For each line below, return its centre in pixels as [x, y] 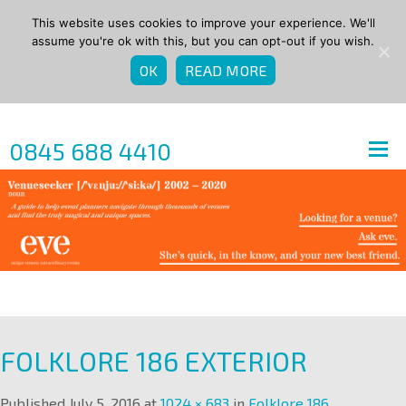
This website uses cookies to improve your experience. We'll [203, 23]
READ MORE [226, 70]
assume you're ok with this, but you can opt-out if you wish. [203, 41]
